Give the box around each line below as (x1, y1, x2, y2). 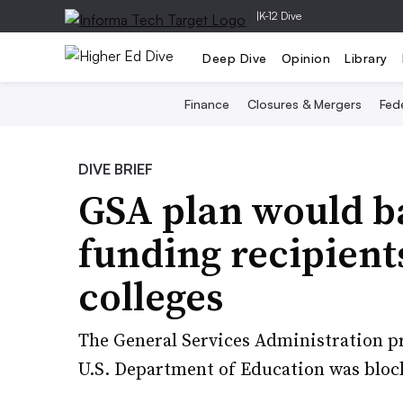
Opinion (281, 49, 330, 66)
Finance (184, 96, 229, 112)
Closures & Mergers (247, 96, 362, 112)
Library (345, 49, 388, 66)
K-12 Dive (259, 9, 301, 22)
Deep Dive (202, 49, 267, 66)
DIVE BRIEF (78, 160, 153, 178)
